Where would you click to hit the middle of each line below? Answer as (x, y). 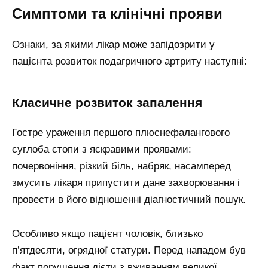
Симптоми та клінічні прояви (117, 13)
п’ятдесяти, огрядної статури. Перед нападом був (129, 250)
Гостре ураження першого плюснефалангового (121, 132)
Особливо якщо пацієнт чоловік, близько (107, 233)
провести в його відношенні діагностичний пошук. (129, 199)
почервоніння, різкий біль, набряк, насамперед (121, 166)
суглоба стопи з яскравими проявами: (102, 149)
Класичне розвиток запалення (107, 103)
